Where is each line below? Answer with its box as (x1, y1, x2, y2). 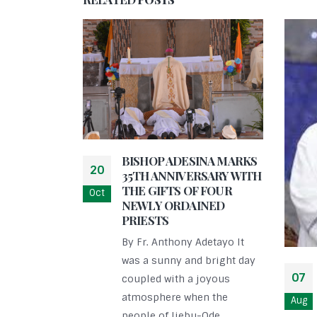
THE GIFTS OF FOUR (122, 183, 232, 199)
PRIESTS (122, 212, 169, 229)
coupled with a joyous (122, 272, 230, 286)
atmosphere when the (122, 291, 228, 304)
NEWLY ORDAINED (122, 197, 225, 214)
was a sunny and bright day (122, 254, 255, 267)
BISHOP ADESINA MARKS (122, 153, 258, 169)
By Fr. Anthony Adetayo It (122, 236, 244, 249)
